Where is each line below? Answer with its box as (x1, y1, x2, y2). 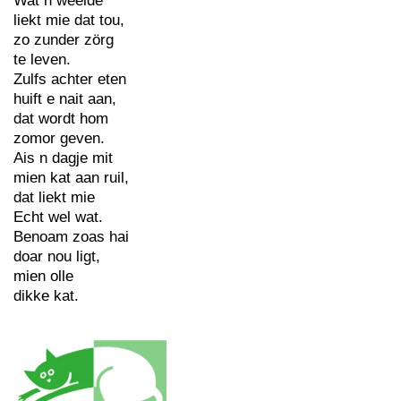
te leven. (13, 51, 71, 68)
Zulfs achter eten (13, 71, 126, 88)
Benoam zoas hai (13, 228, 129, 245)
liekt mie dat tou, (13, 12, 124, 29)
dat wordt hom (13, 110, 108, 127)
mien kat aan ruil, (13, 169, 129, 186)
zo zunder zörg (13, 31, 114, 48)
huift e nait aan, (13, 90, 116, 107)
